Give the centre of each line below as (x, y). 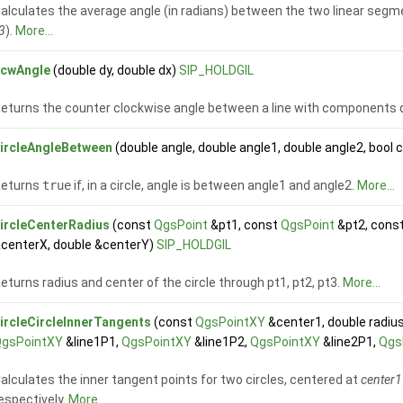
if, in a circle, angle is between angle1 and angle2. (215, 186)
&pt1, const (245, 225)
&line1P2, (221, 342)
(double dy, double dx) (115, 71)
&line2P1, (350, 342)
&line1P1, (93, 342)
